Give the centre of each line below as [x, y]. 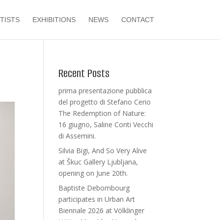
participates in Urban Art [97, 199]
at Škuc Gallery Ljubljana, [98, 162]
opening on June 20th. [93, 173]
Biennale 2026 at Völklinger [102, 210]
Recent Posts [84, 73]
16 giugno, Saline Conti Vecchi [106, 124]
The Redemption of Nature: [102, 113]
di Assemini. [77, 136]
